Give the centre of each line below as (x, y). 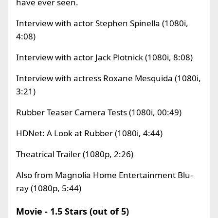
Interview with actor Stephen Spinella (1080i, (102, 23)
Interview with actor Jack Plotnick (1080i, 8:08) (104, 57)
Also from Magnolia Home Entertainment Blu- (104, 175)
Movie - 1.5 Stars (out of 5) (73, 211)
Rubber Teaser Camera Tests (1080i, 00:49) (99, 112)
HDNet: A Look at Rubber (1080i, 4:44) (89, 133)
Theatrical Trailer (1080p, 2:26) (75, 154)
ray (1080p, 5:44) (49, 188)
